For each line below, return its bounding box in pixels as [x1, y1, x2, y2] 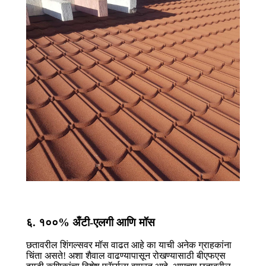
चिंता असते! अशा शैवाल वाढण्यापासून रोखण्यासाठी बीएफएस [26, 251, 226, 261]
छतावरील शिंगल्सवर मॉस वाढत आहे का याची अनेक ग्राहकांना [26, 240, 232, 251]
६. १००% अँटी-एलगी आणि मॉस [26, 216, 155, 229]
